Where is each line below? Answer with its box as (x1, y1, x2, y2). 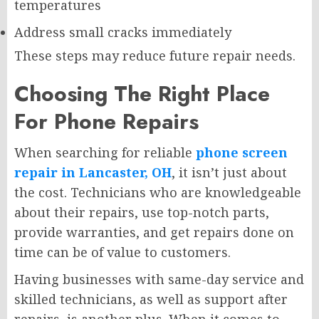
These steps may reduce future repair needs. (14, 46, 296, 64)
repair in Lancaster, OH (14, 163, 172, 181)
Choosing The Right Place (14, 78, 270, 109)
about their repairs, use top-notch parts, (14, 203, 269, 221)
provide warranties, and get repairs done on (14, 223, 294, 241)
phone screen (196, 143, 288, 161)
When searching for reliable (14, 143, 196, 161)
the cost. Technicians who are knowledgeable (14, 183, 301, 201)
